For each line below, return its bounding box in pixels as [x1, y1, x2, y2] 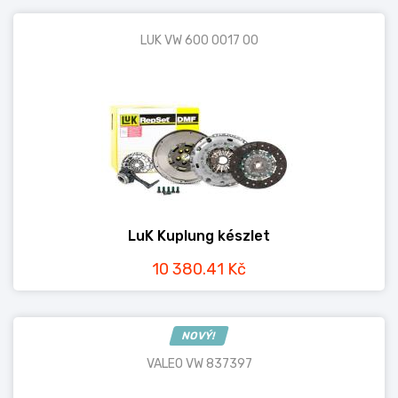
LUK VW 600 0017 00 [139, 33, 259, 48]
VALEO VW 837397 [146, 356, 252, 371]
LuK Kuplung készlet [128, 227, 270, 244]
